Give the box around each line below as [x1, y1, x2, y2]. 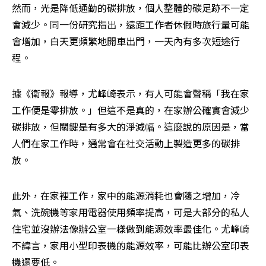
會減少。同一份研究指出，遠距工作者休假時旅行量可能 [12, 17, 249, 32]
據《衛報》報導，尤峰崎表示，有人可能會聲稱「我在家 [12, 86, 249, 101]
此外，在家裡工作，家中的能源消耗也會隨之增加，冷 [12, 188, 240, 203]
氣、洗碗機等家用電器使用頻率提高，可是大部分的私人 [12, 205, 249, 220]
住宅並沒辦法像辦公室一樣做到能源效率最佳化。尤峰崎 [12, 221, 249, 236]
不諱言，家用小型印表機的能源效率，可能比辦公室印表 [12, 238, 249, 253]
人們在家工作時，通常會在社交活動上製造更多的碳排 [12, 136, 240, 151]
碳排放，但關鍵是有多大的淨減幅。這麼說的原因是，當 [12, 119, 249, 134]
